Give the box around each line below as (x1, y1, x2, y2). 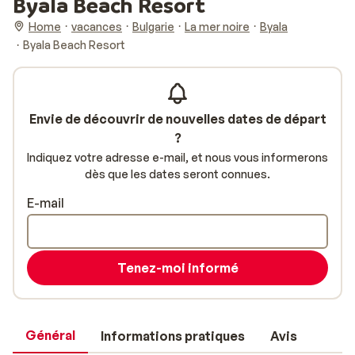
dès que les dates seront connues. (85, 167, 270, 181)
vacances (71, 19, 122, 33)
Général (25, 327, 75, 343)
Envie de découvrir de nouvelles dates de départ (29, 111, 326, 127)
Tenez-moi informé (116, 260, 239, 276)
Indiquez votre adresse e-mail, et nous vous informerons (27, 151, 328, 164)
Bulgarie (132, 19, 174, 33)
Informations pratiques (101, 328, 245, 344)
